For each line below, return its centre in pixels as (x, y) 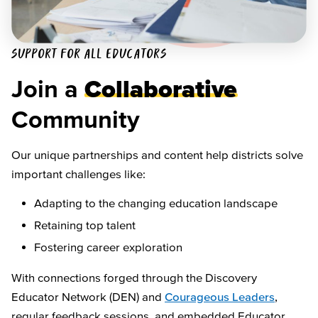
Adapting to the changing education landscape (156, 203)
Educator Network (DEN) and (88, 297)
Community (76, 119)
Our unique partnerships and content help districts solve (157, 155)
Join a (45, 88)
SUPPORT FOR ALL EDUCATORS (89, 55)
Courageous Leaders (220, 297)
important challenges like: (78, 174)
